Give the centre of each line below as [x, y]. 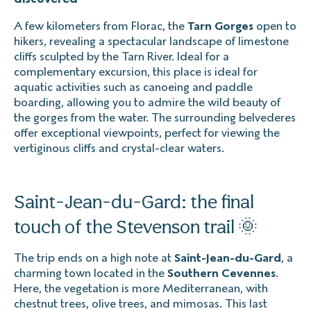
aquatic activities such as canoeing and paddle [133, 87]
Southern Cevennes [221, 273]
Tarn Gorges [220, 26]
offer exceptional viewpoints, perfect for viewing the [147, 133]
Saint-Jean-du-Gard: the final [134, 201]
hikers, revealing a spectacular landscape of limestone [151, 41]
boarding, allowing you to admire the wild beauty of [147, 102]
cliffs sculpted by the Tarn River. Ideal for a [121, 56]
